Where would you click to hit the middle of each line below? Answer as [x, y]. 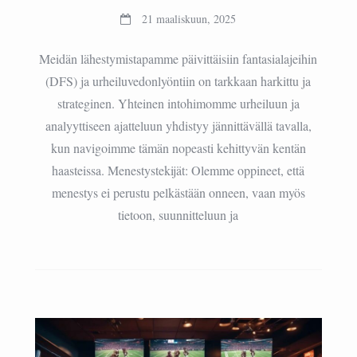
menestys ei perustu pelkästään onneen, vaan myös [178, 193]
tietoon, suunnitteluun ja [178, 215]
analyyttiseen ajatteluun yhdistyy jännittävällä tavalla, [178, 126]
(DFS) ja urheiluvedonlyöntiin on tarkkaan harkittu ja [178, 81]
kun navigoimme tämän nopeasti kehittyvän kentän [178, 148]
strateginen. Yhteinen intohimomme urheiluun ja [178, 104]
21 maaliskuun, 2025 [189, 19]
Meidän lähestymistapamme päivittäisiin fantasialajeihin [178, 59]
